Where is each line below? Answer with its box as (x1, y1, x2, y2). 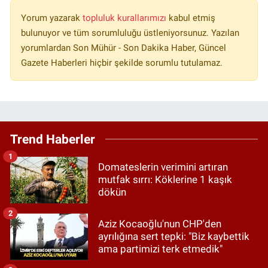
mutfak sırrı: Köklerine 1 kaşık (98, 173, 232, 186)
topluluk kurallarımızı (83, 12, 169, 23)
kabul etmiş (169, 12, 215, 23)
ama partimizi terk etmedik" (98, 243, 223, 255)
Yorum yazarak (21, 12, 83, 23)
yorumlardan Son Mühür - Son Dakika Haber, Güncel (21, 42, 226, 53)
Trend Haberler (10, 131, 95, 147)
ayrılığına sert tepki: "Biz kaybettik (98, 230, 249, 243)
